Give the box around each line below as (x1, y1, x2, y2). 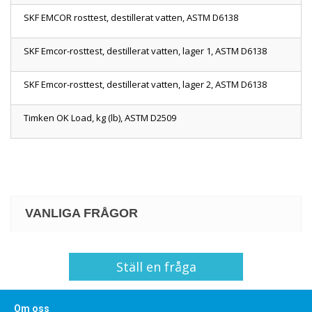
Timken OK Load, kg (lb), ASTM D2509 (24, 111, 176, 125)
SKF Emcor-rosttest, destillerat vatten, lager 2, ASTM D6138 (24, 78, 267, 91)
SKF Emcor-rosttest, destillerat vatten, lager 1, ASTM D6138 (24, 45, 267, 58)
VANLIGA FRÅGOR (25, 206, 138, 221)
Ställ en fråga (116, 258, 196, 275)
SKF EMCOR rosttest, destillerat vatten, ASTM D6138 (24, 11, 238, 24)
